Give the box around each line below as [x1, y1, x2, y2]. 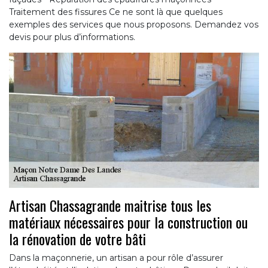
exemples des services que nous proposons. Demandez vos [9, 19, 258, 31]
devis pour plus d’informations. [9, 32, 135, 43]
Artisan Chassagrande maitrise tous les [9, 194, 211, 217]
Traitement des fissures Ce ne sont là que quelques [9, 7, 223, 18]
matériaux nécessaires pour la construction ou [9, 211, 248, 233]
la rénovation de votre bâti [9, 228, 146, 250]
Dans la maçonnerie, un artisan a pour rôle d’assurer [9, 252, 223, 264]
